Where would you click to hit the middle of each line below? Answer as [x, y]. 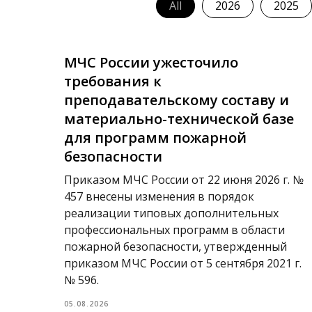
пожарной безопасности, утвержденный [175, 247]
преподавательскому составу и [177, 100]
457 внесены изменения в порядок [159, 196]
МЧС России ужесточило [151, 62]
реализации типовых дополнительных [171, 213]
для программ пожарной [155, 138]
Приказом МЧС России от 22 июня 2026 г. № [184, 180]
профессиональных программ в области [174, 230]
